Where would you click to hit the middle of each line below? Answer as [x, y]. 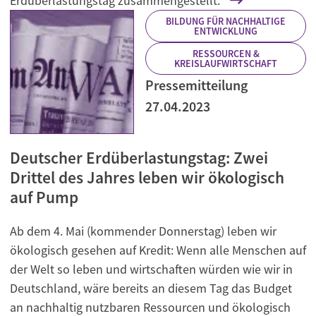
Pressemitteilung [196, 85]
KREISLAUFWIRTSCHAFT [226, 64]
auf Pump [44, 197]
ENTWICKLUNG [226, 31]
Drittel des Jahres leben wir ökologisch [147, 178]
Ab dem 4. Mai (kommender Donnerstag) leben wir [143, 231]
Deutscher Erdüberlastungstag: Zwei [139, 158]
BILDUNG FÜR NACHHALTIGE [226, 22]
